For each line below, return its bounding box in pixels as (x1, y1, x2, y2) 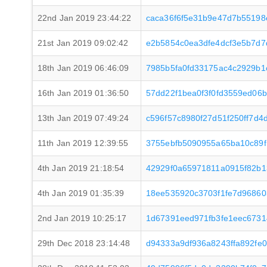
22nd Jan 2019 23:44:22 (38, 13, 132, 23)
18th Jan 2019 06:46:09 (38, 63, 129, 73)
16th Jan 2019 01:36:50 (38, 88, 129, 98)
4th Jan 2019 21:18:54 (38, 163, 125, 173)
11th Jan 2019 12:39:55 (38, 138, 129, 148)
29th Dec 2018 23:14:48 (38, 238, 131, 248)
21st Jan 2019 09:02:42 (38, 38, 129, 48)
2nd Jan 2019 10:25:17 (38, 213, 127, 223)
